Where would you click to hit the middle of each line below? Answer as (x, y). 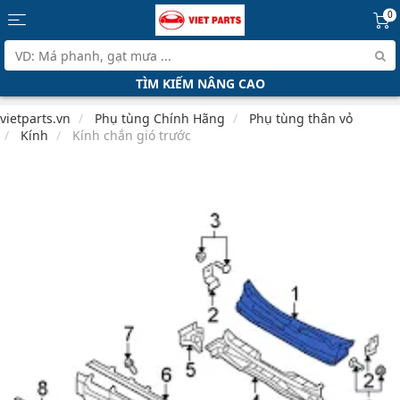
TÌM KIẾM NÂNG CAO (200, 83)
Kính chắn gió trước (132, 135)
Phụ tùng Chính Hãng (160, 118)
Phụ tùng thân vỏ (301, 118)
